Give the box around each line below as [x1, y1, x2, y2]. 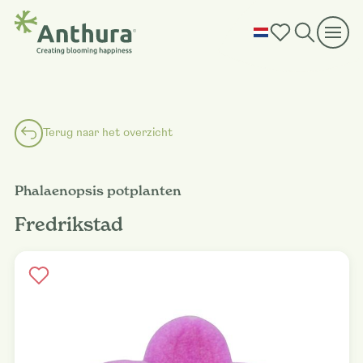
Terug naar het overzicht [42, 126, 173, 139]
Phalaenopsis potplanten [14, 181, 181, 199]
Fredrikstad [14, 213, 123, 237]
